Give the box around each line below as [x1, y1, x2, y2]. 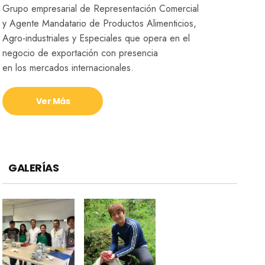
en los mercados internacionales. [2, 61, 134, 75]
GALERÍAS [8, 160, 59, 176]
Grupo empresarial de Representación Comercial [2, 2, 199, 16]
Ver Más [35, 95, 70, 108]
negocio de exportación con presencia [2, 46, 159, 60]
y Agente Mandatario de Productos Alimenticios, [2, 17, 197, 31]
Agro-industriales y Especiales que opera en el [2, 31, 190, 46]
